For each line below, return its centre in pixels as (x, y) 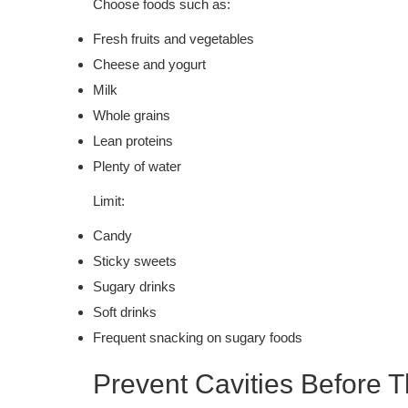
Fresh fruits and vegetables (173, 38)
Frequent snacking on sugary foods (198, 337)
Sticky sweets (135, 260)
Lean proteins (133, 140)
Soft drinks (125, 311)
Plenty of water (137, 166)
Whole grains (132, 115)
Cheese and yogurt (149, 64)
